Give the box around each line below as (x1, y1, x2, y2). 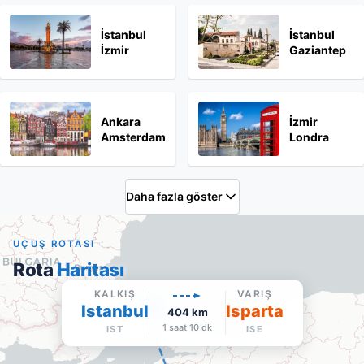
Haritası (56, 258, 124, 280)
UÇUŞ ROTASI (13, 238, 96, 249)
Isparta (225, 301, 284, 321)
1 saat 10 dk (162, 322, 212, 333)
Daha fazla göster (125, 189, 223, 203)
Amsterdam (101, 129, 166, 144)
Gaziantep (289, 42, 346, 57)
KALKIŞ (93, 288, 136, 300)
